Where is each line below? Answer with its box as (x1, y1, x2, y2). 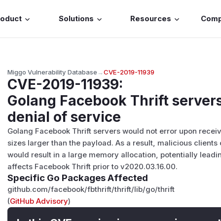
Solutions (58, 14, 94, 24)
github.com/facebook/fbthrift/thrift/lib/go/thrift (7, 184, 175, 194)
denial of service (7, 108, 121, 125)
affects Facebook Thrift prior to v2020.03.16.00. (7, 162, 178, 171)
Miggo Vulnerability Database (7, 68, 98, 76)
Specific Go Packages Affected (7, 172, 148, 184)
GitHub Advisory (10, 196, 69, 206)
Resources (130, 14, 172, 24)
